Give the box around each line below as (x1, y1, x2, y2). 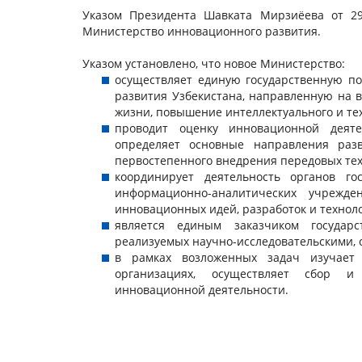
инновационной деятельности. (115, 281, 288, 297)
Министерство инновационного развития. (82, 23, 321, 39)
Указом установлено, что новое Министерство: (82, 55, 345, 71)
